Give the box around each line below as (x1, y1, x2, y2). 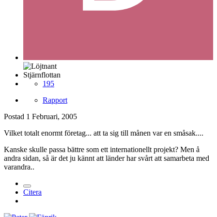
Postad (4, 112, 26, 121)
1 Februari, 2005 (26, 112, 77, 121)
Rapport (43, 95, 67, 104)
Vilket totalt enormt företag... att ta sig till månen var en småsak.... (4, 128, 203, 137)
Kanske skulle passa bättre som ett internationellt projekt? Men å (4, 145, 200, 154)
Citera (23, 187, 42, 196)
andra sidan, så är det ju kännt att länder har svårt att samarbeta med (4, 154, 209, 162)
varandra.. (4, 162, 34, 171)
